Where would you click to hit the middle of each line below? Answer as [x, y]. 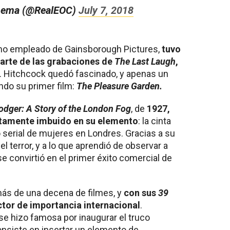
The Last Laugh [145, 61]
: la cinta [155, 121]
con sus [141, 193]
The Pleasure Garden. [119, 86]
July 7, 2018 [106, 10]
